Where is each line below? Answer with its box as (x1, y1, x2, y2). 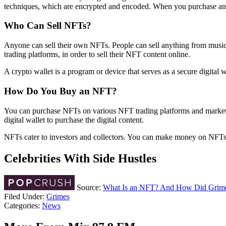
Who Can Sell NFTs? (4, 20, 91, 31)
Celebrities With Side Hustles (4, 151, 156, 165)
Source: (75, 183, 103, 192)
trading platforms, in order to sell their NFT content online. (4, 50, 190, 59)
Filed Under (4, 192, 42, 201)
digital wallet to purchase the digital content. (4, 115, 144, 124)
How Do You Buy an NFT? (4, 85, 117, 96)
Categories (4, 201, 38, 210)
